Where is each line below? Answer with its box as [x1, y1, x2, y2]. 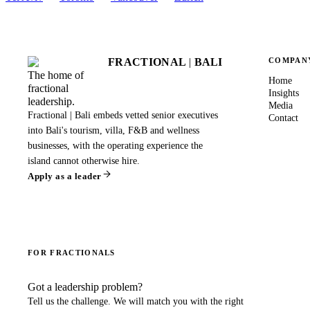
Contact [268, 112, 299, 123]
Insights [268, 87, 300, 98]
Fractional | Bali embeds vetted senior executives [28, 109, 218, 120]
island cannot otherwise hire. [28, 155, 140, 166]
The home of [28, 69, 84, 81]
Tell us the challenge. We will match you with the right [28, 295, 244, 307]
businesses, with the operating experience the [28, 140, 203, 151]
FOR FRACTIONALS [28, 248, 116, 257]
